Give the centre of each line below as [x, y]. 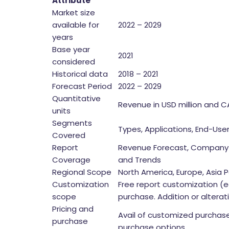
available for [76, 25]
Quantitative [76, 98]
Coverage [71, 160]
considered [74, 62]
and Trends [140, 160]
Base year [71, 49]
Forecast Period [82, 86]
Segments [72, 123]
